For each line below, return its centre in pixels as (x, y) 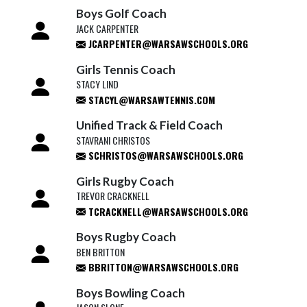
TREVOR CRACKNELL (112, 196)
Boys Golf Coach (121, 13)
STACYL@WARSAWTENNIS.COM (150, 99)
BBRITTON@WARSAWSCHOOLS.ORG (162, 267)
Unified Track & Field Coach (149, 125)
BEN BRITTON (100, 251)
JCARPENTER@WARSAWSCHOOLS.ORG (167, 44)
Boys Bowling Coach (130, 293)
